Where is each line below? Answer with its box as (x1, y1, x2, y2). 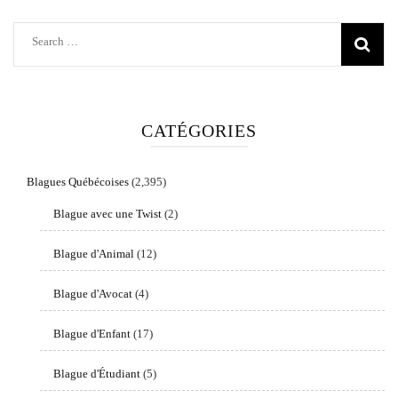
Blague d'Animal (53, 247, 134, 261)
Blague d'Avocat (53, 287, 132, 301)
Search (31, 34, 63, 48)
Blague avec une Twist (53, 207, 162, 221)
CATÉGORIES (141, 121, 257, 141)
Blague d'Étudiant (53, 367, 140, 381)
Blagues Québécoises (27, 175, 129, 189)
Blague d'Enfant (53, 327, 131, 341)
